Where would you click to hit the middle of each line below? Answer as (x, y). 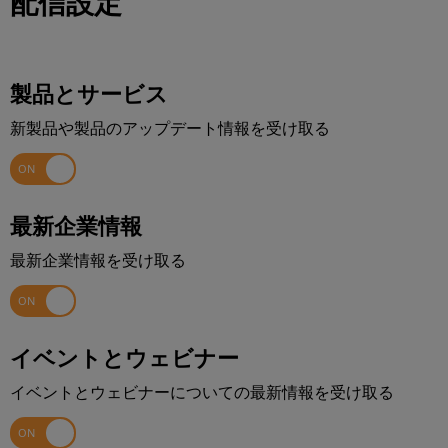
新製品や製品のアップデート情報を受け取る (170, 128)
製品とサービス (89, 93)
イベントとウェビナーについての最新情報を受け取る (202, 392)
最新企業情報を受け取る (98, 260)
